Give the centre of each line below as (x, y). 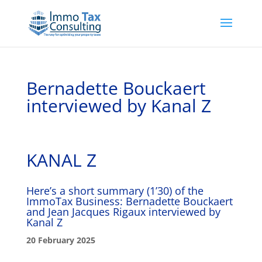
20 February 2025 (61, 240)
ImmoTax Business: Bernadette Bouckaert (129, 201)
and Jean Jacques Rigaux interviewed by (123, 212)
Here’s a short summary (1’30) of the (115, 191)
